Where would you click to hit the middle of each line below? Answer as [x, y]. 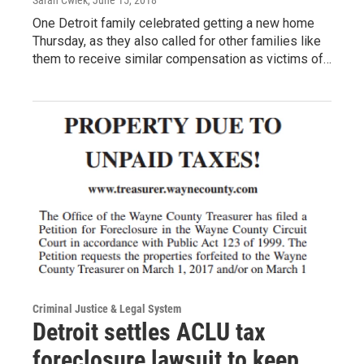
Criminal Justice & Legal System [107, 308]
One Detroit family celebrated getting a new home [173, 23]
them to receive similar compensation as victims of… [182, 58]
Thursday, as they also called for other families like [177, 41]
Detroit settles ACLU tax [149, 331]
